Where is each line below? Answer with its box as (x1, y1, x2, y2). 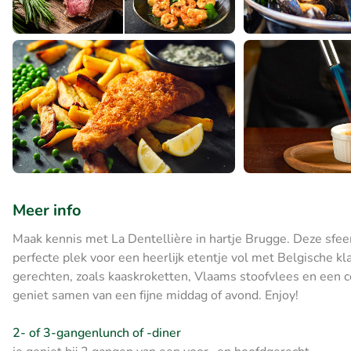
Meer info (13, 200, 81, 222)
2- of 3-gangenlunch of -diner (13, 324, 181, 342)
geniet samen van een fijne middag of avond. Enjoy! (13, 287, 299, 305)
